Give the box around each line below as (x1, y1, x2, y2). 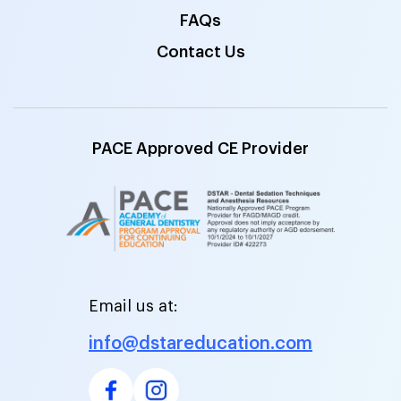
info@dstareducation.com (89, 334, 312, 353)
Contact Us (156, 43, 245, 60)
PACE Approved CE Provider (92, 141, 309, 158)
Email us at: (89, 297, 178, 314)
